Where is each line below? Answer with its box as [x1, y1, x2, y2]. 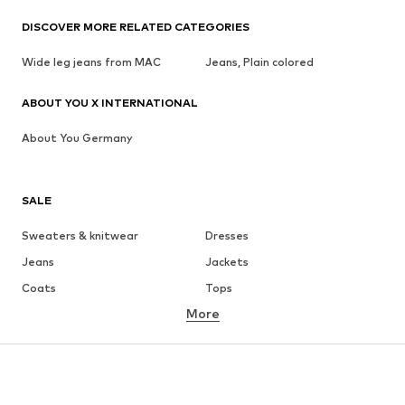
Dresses [204, 228, 249, 242]
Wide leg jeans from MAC [22, 54, 161, 69]
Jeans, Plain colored [204, 54, 314, 69]
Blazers [204, 359, 246, 373]
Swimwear [22, 385, 79, 400]
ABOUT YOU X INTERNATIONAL [22, 95, 198, 109]
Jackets [204, 254, 249, 268]
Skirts [22, 333, 53, 347]
